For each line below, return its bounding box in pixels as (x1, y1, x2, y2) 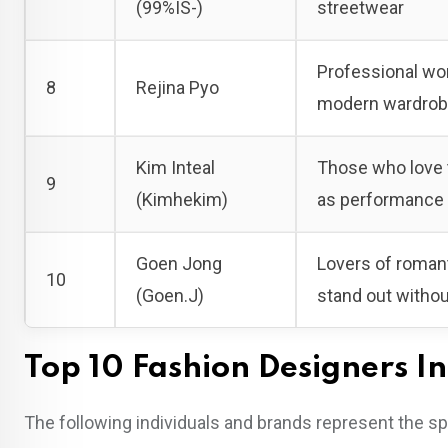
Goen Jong (136, 252, 222, 274)
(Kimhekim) (136, 188, 228, 210)
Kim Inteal (136, 156, 215, 178)
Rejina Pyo (136, 76, 219, 98)
